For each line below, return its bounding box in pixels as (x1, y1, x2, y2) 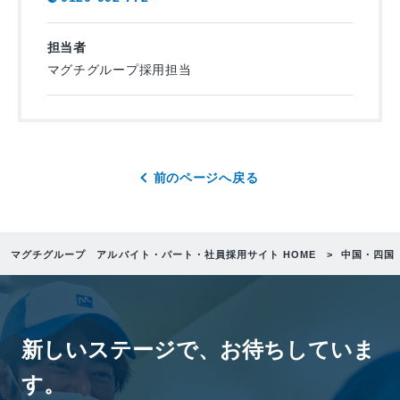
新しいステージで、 (21, 337, 220, 362)
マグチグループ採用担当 (46, 62, 192, 77)
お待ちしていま (220, 337, 375, 362)
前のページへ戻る (153, 170, 259, 185)
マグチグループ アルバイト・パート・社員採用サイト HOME (11, 248, 317, 260)
